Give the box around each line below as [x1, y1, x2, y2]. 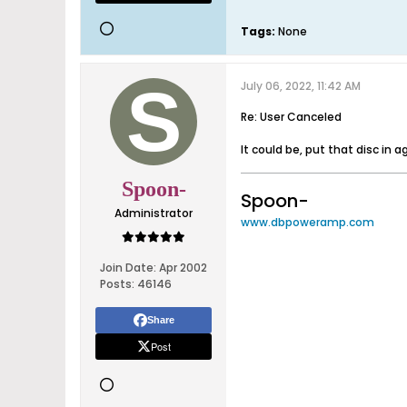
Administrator [114, 205, 193, 221]
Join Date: [100, 260, 156, 275]
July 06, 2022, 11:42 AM [241, 78, 361, 94]
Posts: [100, 276, 134, 292]
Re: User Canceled [241, 109, 342, 124]
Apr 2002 [159, 260, 207, 275]
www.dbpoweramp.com [241, 214, 374, 230]
